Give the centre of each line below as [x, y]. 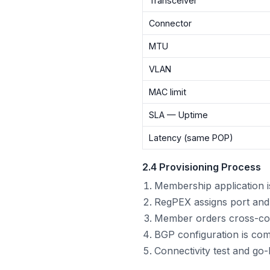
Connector [171, 24]
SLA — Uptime [179, 115]
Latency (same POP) [191, 138]
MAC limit [168, 92]
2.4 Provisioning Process [202, 167]
